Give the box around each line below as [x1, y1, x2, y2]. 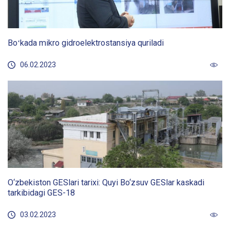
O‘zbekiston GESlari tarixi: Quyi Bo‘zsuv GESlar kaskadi [8, 177, 204, 187]
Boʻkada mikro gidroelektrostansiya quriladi [8, 38, 164, 48]
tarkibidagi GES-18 [8, 187, 75, 198]
